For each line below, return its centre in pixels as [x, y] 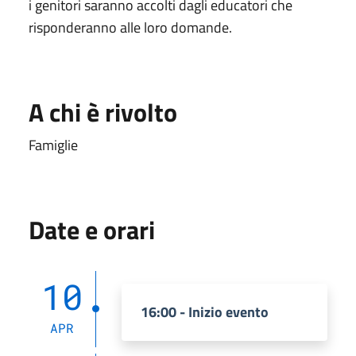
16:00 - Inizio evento [205, 311]
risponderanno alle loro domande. [130, 27]
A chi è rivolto [103, 112]
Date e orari [92, 229]
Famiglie [53, 145]
